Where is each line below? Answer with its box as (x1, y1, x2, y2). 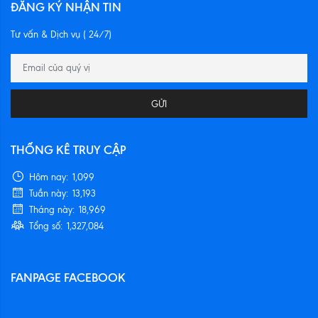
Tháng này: (29, 204, 75, 215)
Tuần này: (29, 187, 68, 199)
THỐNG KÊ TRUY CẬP (11, 142, 126, 157)
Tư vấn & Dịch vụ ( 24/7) (11, 28, 111, 40)
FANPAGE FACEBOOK (11, 270, 126, 285)
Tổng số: (29, 220, 62, 231)
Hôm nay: (29, 171, 68, 182)
